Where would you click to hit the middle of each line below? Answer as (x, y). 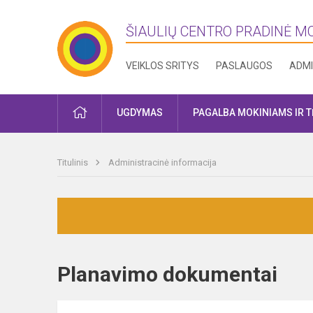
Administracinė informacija (162, 162)
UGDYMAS (140, 112)
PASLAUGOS (245, 66)
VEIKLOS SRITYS (163, 66)
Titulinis (74, 162)
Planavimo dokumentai (180, 274)
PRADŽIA (106, 112)
